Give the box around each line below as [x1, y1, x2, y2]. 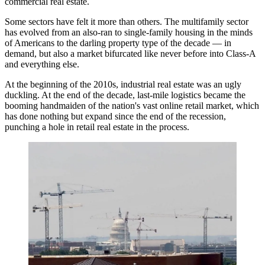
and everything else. [5, 59, 79, 69]
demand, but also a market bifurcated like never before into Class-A [5, 49, 256, 59]
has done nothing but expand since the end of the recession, [5, 111, 226, 121]
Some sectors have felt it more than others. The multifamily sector [5, 17, 248, 27]
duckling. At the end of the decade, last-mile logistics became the [5, 90, 245, 100]
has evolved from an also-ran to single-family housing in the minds [5, 27, 253, 37]
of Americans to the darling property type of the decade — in [5, 38, 231, 48]
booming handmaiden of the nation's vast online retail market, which [5, 101, 259, 111]
